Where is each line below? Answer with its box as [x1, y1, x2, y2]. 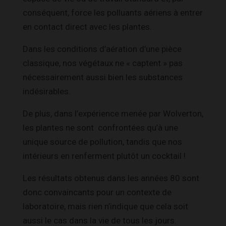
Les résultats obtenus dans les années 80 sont [23, 173, 199, 183]
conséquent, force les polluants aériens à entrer [23, 7, 203, 18]
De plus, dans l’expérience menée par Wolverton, [23, 108, 203, 119]
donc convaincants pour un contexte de [23, 187, 172, 197]
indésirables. [23, 86, 71, 96]
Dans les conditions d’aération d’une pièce [23, 43, 182, 54]
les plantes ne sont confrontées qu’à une [23, 122, 178, 133]
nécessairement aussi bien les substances [23, 72, 183, 82]
